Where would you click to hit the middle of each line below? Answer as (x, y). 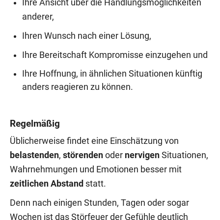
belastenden (34, 155)
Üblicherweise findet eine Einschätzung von (94, 141)
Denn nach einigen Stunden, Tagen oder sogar (99, 203)
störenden (84, 155)
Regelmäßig (35, 123)
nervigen (143, 155)
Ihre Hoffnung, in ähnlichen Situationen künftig (112, 73)
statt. (95, 183)
